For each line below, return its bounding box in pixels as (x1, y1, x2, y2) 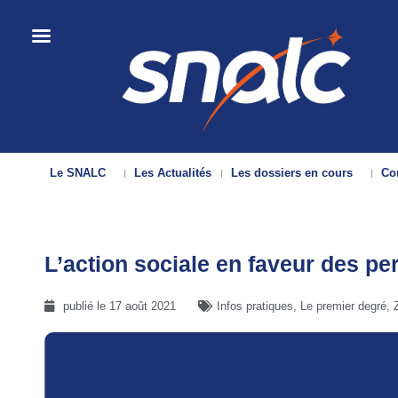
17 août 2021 (109, 299, 176, 314)
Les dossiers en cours (231, 166, 354, 180)
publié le (63, 299, 109, 314)
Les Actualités (134, 166, 212, 180)
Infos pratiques (217, 299, 293, 314)
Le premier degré (300, 299, 386, 314)
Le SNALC (50, 166, 107, 180)
